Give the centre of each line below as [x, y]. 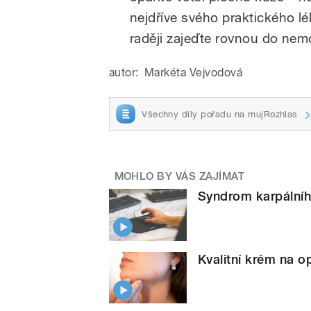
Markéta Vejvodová [193, 72]
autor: [124, 72]
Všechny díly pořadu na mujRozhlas [220, 114]
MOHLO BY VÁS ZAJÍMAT [179, 177]
